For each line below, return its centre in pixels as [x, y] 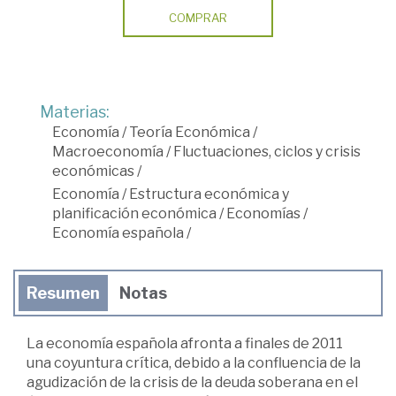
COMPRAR [198, 17]
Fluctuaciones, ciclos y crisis [267, 151]
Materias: [75, 111]
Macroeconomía [108, 151]
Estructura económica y [209, 194]
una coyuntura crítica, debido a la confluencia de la [194, 362]
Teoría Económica [190, 132]
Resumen [63, 293]
